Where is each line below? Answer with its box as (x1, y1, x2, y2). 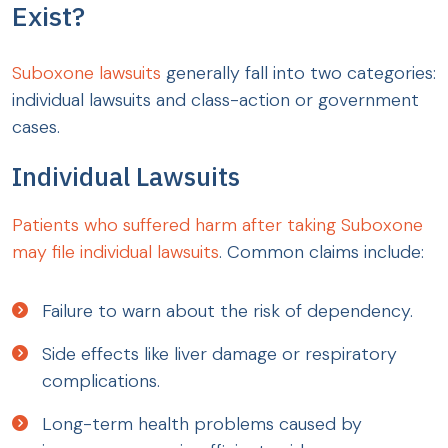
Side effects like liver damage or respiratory (42, 342, 397, 367)
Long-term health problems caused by (42, 412, 362, 437)
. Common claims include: (219, 240, 424, 265)
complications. (42, 369, 160, 394)
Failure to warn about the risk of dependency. (42, 299, 413, 324)
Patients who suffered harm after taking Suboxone (12, 213, 423, 238)
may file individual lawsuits (12, 240, 219, 265)
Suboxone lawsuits (12, 61, 161, 86)
